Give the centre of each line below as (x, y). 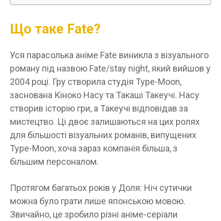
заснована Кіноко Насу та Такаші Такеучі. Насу (105, 95)
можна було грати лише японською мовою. (98, 201)
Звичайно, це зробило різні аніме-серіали (94, 214)
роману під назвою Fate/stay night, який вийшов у (110, 68)
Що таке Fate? (55, 29)
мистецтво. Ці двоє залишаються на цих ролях (105, 121)
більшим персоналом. (54, 161)
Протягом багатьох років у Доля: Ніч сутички (101, 187)
